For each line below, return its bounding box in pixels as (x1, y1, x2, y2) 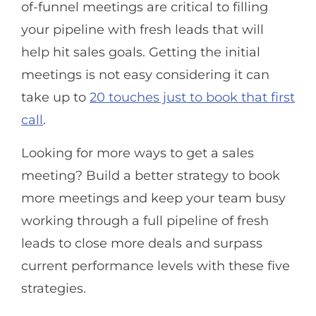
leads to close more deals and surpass (21, 235, 262, 251)
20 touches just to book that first (90, 90, 295, 106)
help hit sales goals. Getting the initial (21, 44, 260, 61)
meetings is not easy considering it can (21, 67, 269, 83)
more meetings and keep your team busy (21, 190, 286, 206)
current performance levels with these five (21, 257, 290, 274)
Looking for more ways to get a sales (21, 145, 254, 161)
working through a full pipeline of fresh (21, 212, 269, 229)
